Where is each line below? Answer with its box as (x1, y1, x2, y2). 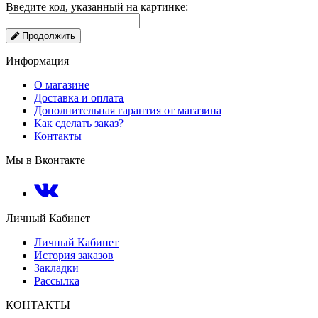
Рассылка (34, 275, 79, 287)
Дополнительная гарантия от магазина (34, 104, 221, 117)
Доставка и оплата (34, 92, 124, 104)
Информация (6, 55, 69, 67)
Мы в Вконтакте (6, 154, 85, 167)
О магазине (34, 79, 89, 92)
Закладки (34, 262, 79, 275)
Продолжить (22, 31, 75, 42)
